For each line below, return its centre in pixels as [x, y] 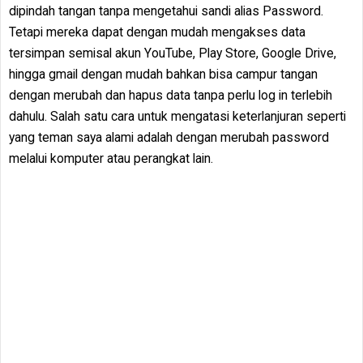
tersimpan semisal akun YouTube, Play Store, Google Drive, [173, 53]
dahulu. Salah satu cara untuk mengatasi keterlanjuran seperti [177, 116]
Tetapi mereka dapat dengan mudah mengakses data [157, 32]
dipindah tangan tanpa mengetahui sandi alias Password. [166, 11]
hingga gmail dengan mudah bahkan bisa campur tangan [163, 74]
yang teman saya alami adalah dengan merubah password [169, 137]
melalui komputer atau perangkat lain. [111, 158]
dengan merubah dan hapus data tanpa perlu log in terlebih [171, 95]
